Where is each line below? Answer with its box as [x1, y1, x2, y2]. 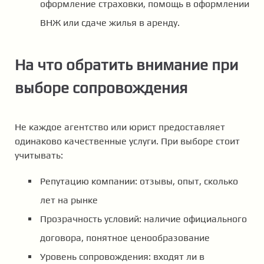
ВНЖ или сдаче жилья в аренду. [40, 16, 180, 28]
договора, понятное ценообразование [40, 232, 210, 244]
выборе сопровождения [15, 78, 187, 97]
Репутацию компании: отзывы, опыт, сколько [40, 176, 238, 187]
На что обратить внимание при [15, 55, 238, 74]
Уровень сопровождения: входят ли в [40, 251, 204, 263]
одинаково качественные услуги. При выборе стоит [15, 136, 240, 147]
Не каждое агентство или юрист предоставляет [15, 121, 225, 133]
